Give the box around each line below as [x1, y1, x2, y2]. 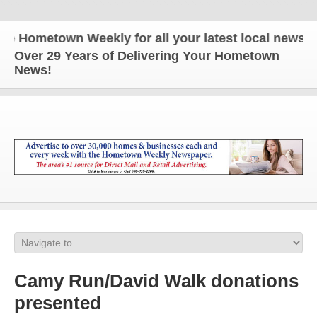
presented [14, 292, 101, 313]
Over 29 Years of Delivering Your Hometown [14, 49, 279, 63]
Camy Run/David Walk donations [14, 270, 299, 292]
